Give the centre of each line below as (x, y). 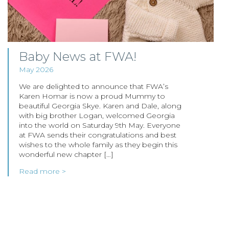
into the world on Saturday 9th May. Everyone (100, 125)
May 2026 (36, 70)
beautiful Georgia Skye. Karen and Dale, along (100, 106)
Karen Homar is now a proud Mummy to (92, 96)
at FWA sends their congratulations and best (98, 135)
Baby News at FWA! (78, 57)
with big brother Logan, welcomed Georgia (97, 116)
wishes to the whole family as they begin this (98, 145)
